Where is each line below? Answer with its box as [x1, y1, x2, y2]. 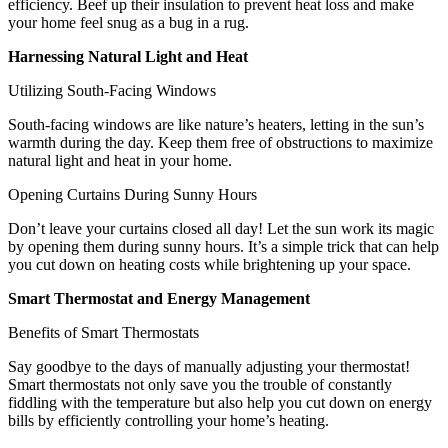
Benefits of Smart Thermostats [8, 323, 199, 341]
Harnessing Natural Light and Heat [8, 47, 248, 65]
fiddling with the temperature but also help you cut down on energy [8, 393, 432, 411]
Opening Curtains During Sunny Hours [8, 185, 257, 203]
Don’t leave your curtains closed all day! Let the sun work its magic [8, 219, 434, 237]
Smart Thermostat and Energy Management [8, 289, 310, 307]
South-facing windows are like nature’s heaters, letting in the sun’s [8, 115, 424, 133]
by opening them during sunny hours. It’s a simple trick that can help [8, 237, 439, 255]
